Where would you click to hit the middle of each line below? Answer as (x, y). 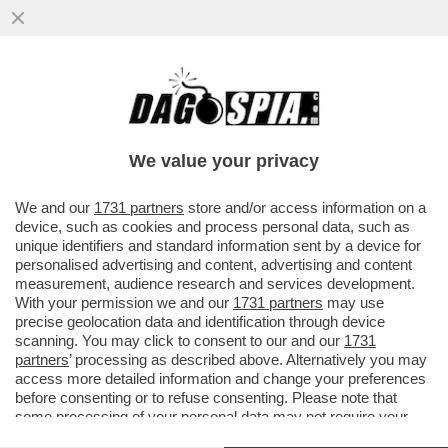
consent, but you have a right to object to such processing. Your (221, 435)
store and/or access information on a (305, 207)
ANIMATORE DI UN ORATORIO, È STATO (204, 121)
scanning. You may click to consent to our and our (179, 340)
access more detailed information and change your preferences (220, 378)
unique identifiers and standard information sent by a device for (218, 245)
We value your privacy (224, 161)
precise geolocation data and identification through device (200, 321)
